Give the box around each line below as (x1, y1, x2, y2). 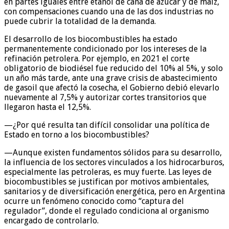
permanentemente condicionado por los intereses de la (4, 43, 207, 54)
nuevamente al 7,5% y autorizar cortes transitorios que (4, 92, 207, 102)
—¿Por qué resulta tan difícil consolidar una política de (4, 120, 210, 130)
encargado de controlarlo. (4, 215, 99, 225)
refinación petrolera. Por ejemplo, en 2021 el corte (4, 53, 190, 63)
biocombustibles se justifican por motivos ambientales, (4, 176, 209, 187)
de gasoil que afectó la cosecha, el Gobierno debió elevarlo (4, 82, 219, 93)
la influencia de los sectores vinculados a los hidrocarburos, (4, 157, 224, 167)
